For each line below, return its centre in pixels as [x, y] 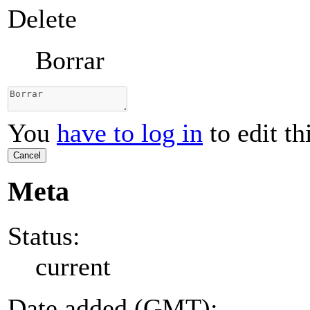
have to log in [130, 133]
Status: [44, 236]
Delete [42, 19]
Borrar [70, 61]
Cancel [27, 156]
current [73, 266]
